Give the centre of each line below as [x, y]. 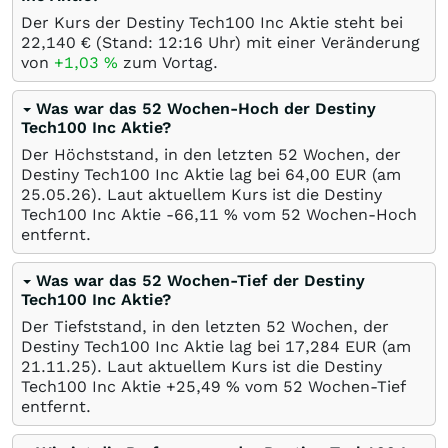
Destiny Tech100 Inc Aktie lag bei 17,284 [180, 346]
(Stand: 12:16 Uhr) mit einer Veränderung [255, 42]
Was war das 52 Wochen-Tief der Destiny [200, 280]
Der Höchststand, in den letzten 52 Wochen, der [211, 154]
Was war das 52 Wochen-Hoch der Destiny [206, 108]
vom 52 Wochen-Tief [323, 386]
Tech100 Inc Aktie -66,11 [122, 214]
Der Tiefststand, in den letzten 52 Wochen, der [205, 326]
